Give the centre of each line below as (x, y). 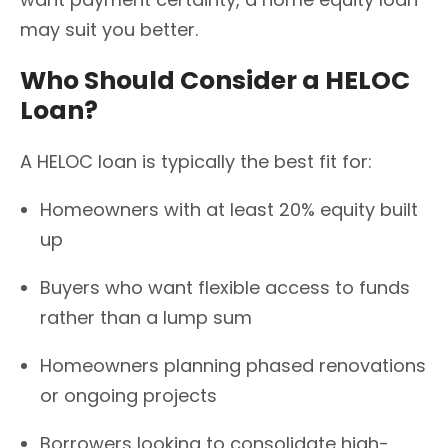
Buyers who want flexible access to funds (225, 287)
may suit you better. (109, 30)
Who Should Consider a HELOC (215, 80)
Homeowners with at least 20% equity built (229, 209)
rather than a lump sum (146, 317)
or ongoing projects (128, 395)
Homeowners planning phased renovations (233, 365)
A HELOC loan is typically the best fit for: (196, 161)
